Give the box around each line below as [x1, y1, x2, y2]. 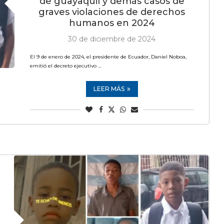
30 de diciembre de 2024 [68, 34, 156, 43]
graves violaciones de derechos [38, 6, 185, 17]
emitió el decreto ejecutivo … [29, 62, 101, 69]
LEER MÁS [93, 85, 124, 92]
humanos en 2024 [68, 17, 155, 28]
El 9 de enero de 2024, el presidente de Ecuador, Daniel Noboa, [29, 53, 186, 60]
